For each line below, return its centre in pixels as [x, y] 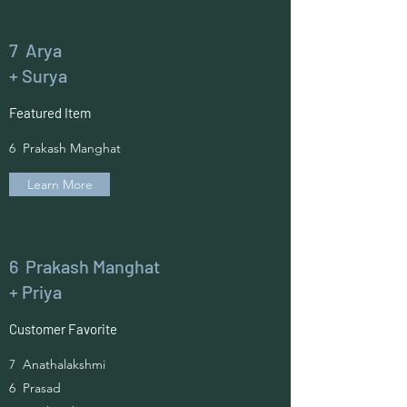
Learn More [60, 184]
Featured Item [50, 113]
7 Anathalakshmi [57, 364]
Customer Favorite [63, 329]
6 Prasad [35, 388]
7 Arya [35, 50]
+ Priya [35, 292]
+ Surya [38, 75]
